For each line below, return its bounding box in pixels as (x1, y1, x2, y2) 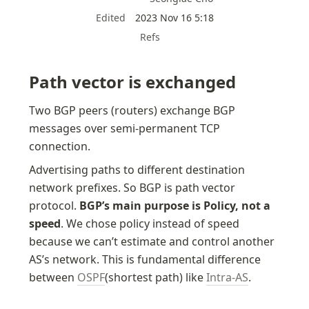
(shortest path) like (105, 269, 207, 285)
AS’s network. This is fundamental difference (29, 251, 261, 267)
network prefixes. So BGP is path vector (29, 179, 236, 195)
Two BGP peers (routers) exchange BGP (29, 102, 236, 118)
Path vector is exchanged (29, 70, 237, 93)
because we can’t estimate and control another (29, 233, 275, 249)
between (29, 269, 78, 285)
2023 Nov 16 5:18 (134, 10, 214, 24)
